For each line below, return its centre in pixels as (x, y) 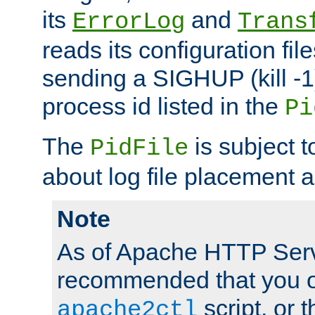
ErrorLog (129, 22)
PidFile (139, 149)
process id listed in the (163, 107)
